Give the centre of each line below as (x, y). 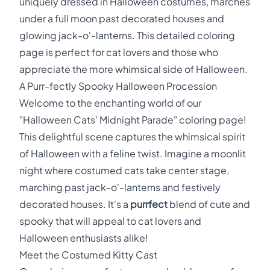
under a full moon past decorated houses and (122, 18)
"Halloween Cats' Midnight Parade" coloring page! (133, 120)
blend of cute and (209, 204)
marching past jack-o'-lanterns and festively (120, 187)
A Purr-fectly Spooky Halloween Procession (118, 86)
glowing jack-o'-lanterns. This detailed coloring (127, 35)
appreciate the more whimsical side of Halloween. (133, 69)
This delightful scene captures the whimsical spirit (132, 137)
